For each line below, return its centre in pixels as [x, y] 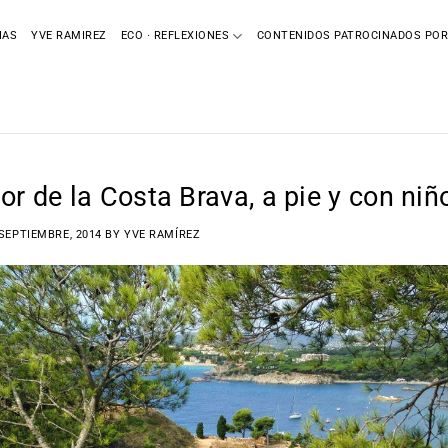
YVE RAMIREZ [69, 35]
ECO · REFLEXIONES [174, 35]
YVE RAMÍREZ [162, 235]
